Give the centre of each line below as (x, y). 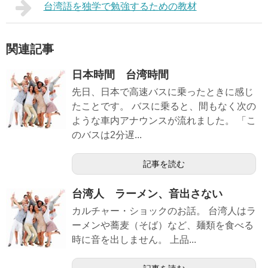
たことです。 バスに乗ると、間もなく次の (164, 106)
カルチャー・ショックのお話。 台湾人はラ (164, 211)
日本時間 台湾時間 (120, 75)
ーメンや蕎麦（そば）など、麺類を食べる (163, 226)
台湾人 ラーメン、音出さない (147, 194)
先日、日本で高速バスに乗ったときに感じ (163, 92)
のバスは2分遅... (107, 135)
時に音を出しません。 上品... (134, 240)
